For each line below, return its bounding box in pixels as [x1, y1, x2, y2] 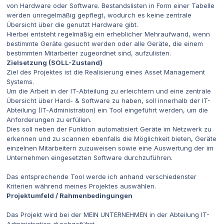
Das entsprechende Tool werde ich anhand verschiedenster [6, 172, 196, 181]
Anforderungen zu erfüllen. [6, 115, 91, 124]
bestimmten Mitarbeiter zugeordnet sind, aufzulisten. [6, 49, 171, 57]
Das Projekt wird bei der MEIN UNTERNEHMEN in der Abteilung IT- [6, 210, 209, 219]
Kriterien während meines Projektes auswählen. [6, 182, 156, 190]
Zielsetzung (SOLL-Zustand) [6, 58, 102, 67]
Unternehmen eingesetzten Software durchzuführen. [6, 153, 172, 162]
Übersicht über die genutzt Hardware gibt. [6, 20, 138, 29]
